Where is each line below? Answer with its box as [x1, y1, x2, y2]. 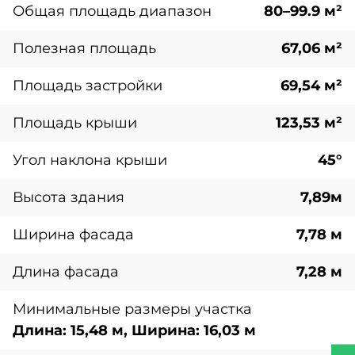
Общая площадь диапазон [13, 2, 212, 20]
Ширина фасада [13, 226, 134, 243]
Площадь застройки [13, 77, 162, 94]
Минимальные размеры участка [13, 300, 252, 318]
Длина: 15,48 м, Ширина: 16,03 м [13, 322, 256, 339]
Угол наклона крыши [13, 151, 167, 169]
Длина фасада [13, 263, 119, 281]
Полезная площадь [13, 40, 156, 57]
